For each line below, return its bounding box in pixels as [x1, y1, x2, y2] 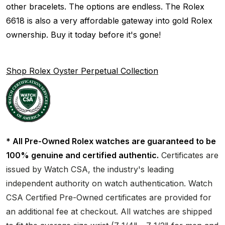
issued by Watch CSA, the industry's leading [6, 164, 174, 174]
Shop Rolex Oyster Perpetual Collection [6, 65, 158, 76]
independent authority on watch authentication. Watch [6, 178, 212, 188]
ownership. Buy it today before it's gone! [6, 29, 161, 40]
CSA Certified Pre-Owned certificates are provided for [6, 192, 211, 202]
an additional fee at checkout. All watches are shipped [6, 206, 212, 216]
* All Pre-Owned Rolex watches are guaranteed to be [6, 136, 216, 146]
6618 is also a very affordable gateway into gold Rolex [6, 15, 212, 26]
